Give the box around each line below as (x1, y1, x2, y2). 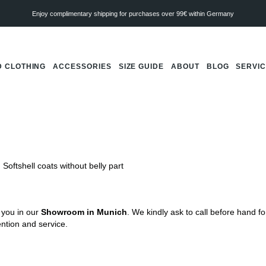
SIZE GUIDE (118, 62, 164, 71)
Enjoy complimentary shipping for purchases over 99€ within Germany (32, 9, 234, 17)
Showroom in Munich (40, 207, 127, 217)
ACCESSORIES (53, 62, 112, 71)
